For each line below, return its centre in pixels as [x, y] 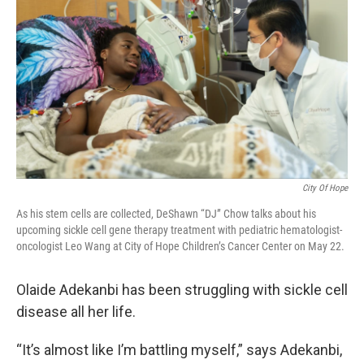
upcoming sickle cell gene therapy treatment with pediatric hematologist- [179, 230]
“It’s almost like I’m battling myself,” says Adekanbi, [179, 350]
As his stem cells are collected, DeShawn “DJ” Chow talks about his [166, 214]
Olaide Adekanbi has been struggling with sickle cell [182, 290]
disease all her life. [76, 312]
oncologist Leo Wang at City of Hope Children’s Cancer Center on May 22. [180, 246]
